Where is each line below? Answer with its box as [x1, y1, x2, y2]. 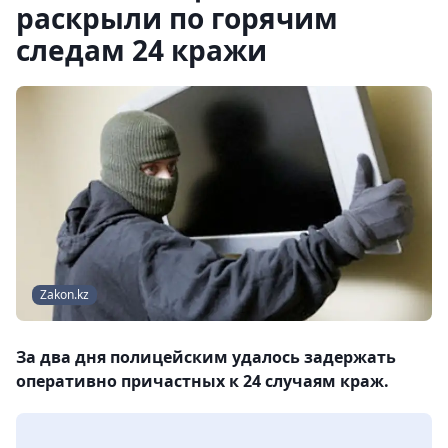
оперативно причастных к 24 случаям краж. [16, 370, 389, 393]
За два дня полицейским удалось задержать [16, 346, 396, 369]
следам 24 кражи [16, 31, 267, 69]
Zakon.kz [40, 286, 89, 304]
